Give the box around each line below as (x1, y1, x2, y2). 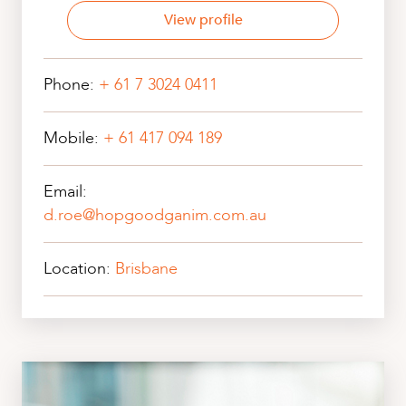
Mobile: (43, 127, 103, 150)
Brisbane (115, 257, 178, 281)
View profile (163, 10, 243, 31)
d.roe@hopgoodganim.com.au (43, 204, 266, 227)
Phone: (43, 73, 99, 97)
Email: (43, 180, 87, 204)
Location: (43, 257, 115, 281)
